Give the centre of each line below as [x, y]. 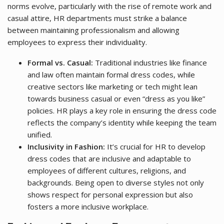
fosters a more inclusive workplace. [88, 206]
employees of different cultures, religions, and [107, 170]
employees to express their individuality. [77, 42]
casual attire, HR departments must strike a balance [97, 18]
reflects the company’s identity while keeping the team [122, 122]
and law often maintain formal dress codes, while [111, 74]
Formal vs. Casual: [60, 62]
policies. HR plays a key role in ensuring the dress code [122, 110]
